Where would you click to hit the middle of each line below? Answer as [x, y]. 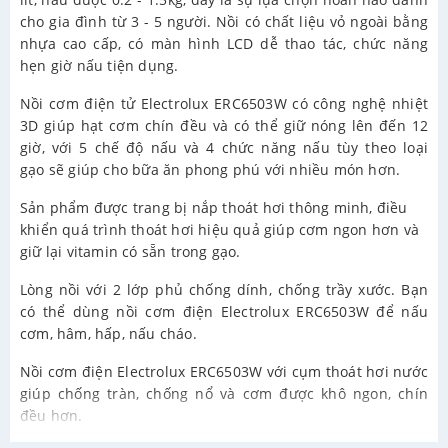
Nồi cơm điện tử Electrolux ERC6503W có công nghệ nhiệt [224, 104]
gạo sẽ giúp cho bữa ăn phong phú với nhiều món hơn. [210, 170]
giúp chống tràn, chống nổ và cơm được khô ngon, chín [224, 394]
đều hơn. [51, 416]
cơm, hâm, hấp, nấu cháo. [110, 334]
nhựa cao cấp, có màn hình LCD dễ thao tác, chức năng [224, 44]
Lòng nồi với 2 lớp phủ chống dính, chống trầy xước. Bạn [224, 290]
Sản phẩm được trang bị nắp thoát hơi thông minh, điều [214, 208]
